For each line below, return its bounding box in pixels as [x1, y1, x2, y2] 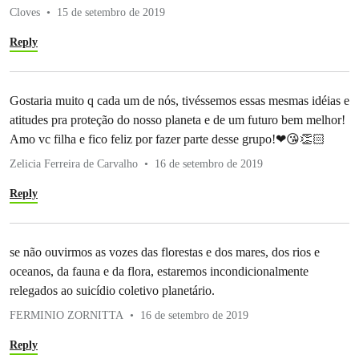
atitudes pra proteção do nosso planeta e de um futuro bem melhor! [10, 112, 345, 127]
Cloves [10, 6, 40, 18]
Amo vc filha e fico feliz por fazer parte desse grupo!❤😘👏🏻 [10, 131, 325, 146]
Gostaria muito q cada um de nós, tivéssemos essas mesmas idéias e [10, 93, 349, 107]
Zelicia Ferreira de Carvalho [10, 157, 138, 170]
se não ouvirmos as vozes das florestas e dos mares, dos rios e [10, 244, 320, 259]
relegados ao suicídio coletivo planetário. [10, 283, 215, 297]
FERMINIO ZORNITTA [10, 309, 123, 321]
